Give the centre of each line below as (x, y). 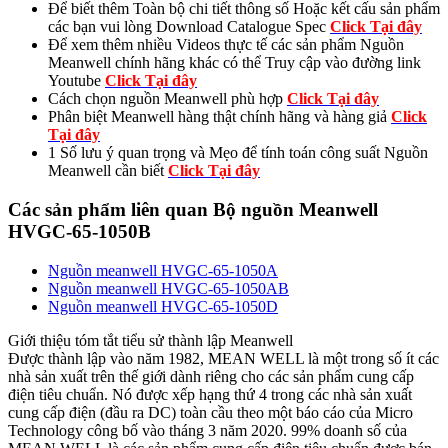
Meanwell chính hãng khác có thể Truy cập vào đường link (234, 63)
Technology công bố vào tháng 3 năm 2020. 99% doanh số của (207, 430)
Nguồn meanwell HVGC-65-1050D (163, 306)
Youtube (76, 81)
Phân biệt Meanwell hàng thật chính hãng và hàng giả (219, 117)
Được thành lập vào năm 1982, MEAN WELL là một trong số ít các (223, 358)
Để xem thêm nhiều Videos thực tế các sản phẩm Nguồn (226, 45)
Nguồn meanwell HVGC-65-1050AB (168, 288)
